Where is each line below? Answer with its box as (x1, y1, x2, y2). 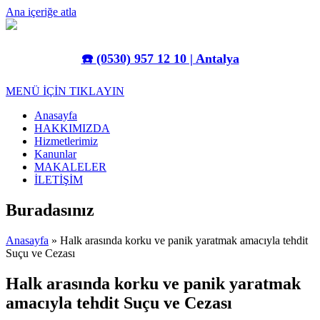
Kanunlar (34, 148, 76, 161)
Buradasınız (6, 201, 94, 220)
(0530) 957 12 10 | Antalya (96, 51, 239, 66)
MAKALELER (34, 161, 106, 174)
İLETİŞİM (34, 174, 83, 186)
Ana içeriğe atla (6, 6, 76, 18)
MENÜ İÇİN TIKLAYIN (6, 85, 124, 98)
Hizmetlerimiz (34, 135, 98, 148)
